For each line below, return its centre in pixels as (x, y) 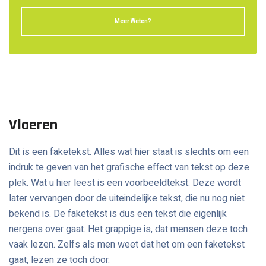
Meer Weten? (133, 21)
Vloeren (33, 125)
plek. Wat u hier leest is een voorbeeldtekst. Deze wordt (125, 183)
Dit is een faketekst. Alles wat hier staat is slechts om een (129, 152)
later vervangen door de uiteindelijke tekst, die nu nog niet (127, 198)
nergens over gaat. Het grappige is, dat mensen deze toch (128, 229)
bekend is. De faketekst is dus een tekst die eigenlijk (118, 214)
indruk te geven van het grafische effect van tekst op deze (129, 167)
